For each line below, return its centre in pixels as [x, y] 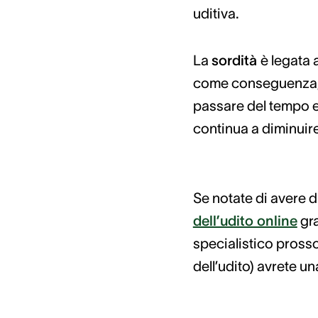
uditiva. [216, 13]
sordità [236, 60]
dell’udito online [245, 221]
